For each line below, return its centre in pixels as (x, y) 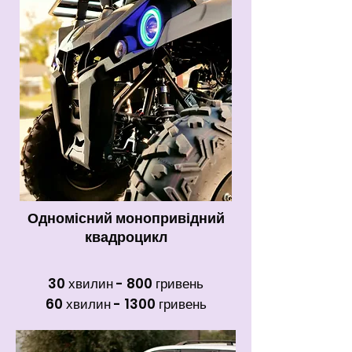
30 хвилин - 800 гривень (126, 284)
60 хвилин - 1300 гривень (126, 304)
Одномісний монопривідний (126, 218)
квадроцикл (126, 237)
